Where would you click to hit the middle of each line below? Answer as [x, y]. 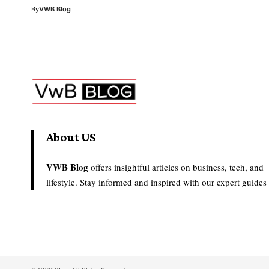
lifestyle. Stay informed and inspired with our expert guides [156, 182]
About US [71, 137]
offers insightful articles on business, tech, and [177, 167]
